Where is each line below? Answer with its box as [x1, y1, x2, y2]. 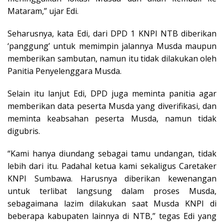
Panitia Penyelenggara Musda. [7, 65, 121, 76]
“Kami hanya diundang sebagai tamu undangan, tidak [7, 147, 216, 159]
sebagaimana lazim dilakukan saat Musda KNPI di [7, 197, 216, 209]
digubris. [7, 125, 40, 136]
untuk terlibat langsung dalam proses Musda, [7, 185, 216, 196]
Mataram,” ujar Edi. [7, 5, 78, 16]
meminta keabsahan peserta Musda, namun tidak [7, 112, 216, 124]
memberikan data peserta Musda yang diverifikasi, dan [7, 100, 216, 111]
